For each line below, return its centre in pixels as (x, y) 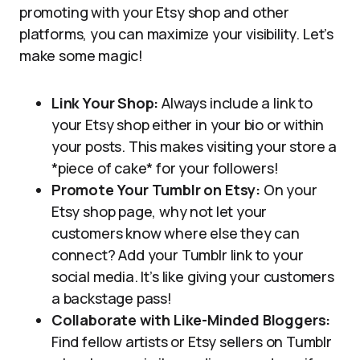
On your (288, 190)
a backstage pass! (112, 298)
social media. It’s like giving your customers (193, 276)
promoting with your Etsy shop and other (154, 12)
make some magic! (82, 55)
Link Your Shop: (105, 103)
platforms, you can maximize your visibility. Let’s (177, 34)
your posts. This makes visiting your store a (194, 146)
